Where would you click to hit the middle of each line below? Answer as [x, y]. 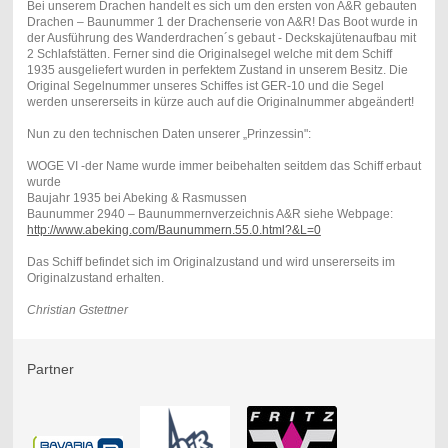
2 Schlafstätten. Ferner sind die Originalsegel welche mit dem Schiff [209, 53]
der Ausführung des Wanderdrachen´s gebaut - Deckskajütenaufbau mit [221, 37]
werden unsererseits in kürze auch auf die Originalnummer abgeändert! [220, 101]
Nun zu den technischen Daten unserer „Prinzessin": [168, 133]
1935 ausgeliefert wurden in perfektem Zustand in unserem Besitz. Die [217, 69]
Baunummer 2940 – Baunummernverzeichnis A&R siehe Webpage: [209, 213]
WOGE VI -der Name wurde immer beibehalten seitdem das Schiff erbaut [223, 165]
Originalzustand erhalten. [96, 277]
